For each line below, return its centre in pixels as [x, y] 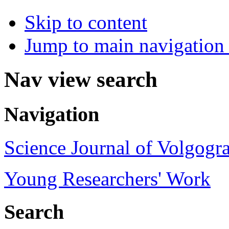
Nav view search [81, 80]
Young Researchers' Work [107, 178]
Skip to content [86, 22]
